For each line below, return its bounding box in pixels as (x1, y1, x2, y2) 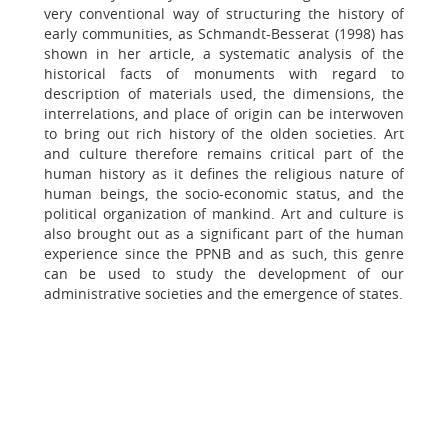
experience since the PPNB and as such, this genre (44, 244, 404, 263)
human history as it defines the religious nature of (44, 164, 404, 183)
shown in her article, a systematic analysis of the (44, 44, 404, 63)
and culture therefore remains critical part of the (44, 144, 404, 163)
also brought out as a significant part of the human (44, 224, 404, 243)
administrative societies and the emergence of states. (44, 284, 403, 303)
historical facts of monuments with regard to (44, 64, 404, 83)
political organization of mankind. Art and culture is (44, 204, 404, 223)
